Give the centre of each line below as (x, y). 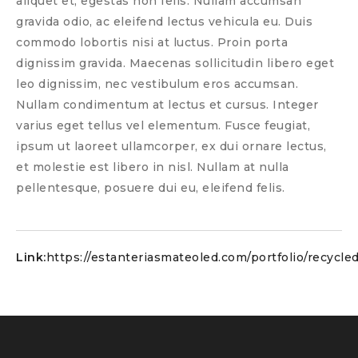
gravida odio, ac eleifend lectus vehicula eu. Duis (164, 22)
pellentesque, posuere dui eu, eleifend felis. (151, 188)
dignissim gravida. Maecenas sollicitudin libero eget (175, 64)
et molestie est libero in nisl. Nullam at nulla (153, 167)
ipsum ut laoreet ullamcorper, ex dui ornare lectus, (171, 147)
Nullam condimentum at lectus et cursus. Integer (167, 105)
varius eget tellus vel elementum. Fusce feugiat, (163, 126)
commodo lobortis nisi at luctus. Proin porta (152, 43)
